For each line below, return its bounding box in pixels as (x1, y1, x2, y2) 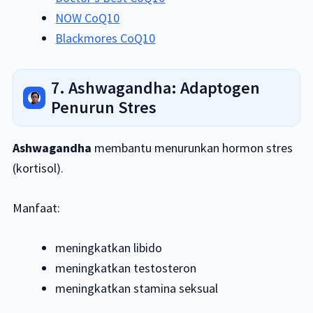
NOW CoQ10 (55, 10, 120, 27)
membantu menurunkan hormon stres (91, 140, 293, 156)
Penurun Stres (50, 96, 156, 119)
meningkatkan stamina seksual (55, 280, 219, 297)
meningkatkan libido (55, 240, 163, 256)
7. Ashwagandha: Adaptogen (50, 77, 260, 99)
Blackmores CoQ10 (55, 30, 156, 47)
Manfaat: (12, 200, 60, 217)
